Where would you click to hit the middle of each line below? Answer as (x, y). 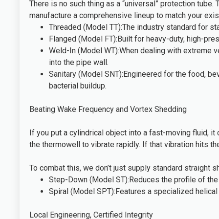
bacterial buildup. (78, 86)
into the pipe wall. (79, 63)
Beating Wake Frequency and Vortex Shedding (108, 109)
